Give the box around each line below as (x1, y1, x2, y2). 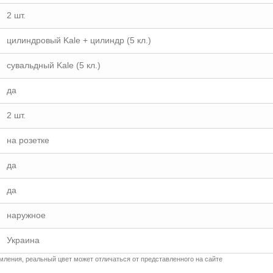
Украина (7, 235, 40, 245)
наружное (7, 210, 46, 220)
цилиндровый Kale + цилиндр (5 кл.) (7, 35, 151, 45)
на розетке (7, 135, 49, 145)
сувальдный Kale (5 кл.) (7, 60, 101, 70)
